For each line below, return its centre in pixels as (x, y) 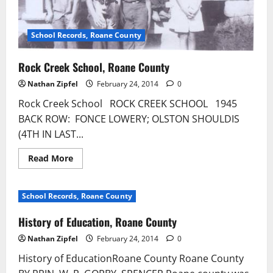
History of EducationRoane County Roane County (131, 258)
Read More (51, 158)
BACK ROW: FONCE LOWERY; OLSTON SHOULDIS (129, 119)
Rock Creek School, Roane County (94, 67)
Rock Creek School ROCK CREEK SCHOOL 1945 (128, 103)
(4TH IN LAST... (51, 134)
